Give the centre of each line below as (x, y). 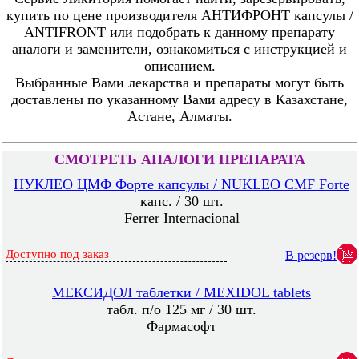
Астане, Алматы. (179, 116)
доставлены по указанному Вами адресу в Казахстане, (179, 99)
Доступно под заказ (57, 254)
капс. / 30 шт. (182, 201)
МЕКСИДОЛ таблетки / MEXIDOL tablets (182, 292)
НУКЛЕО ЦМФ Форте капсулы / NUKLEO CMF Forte (182, 184)
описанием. (179, 66)
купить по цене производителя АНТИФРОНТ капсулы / (179, 15)
